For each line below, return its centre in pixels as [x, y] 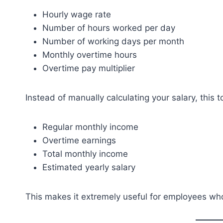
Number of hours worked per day [109, 28]
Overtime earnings [79, 140]
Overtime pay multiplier [89, 68]
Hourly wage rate [77, 14]
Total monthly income [85, 154]
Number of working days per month [113, 41]
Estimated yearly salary [89, 167]
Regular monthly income [90, 127]
